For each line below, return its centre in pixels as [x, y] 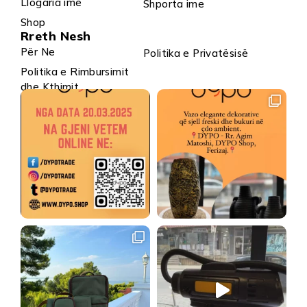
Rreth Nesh [56, 36]
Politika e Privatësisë [196, 53]
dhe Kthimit [50, 87]
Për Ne [38, 51]
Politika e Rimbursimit [75, 72]
